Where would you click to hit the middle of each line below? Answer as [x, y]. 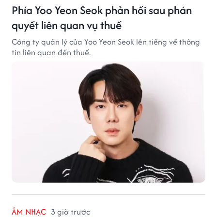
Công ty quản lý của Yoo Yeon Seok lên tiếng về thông [106, 42]
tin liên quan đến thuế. [51, 53]
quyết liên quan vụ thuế [67, 25]
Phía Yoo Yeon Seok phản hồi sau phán [102, 10]
